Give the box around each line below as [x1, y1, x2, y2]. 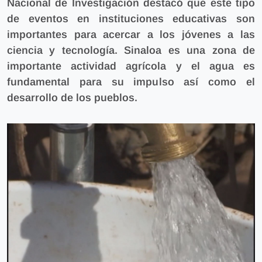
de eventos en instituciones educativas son [7, 12, 255, 25]
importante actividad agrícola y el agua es [7, 60, 255, 72]
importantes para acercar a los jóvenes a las [7, 28, 255, 40]
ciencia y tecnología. [7, 44, 125, 56]
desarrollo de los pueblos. [7, 91, 137, 104]
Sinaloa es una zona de [124, 44, 256, 56]
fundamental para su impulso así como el [7, 75, 255, 88]
